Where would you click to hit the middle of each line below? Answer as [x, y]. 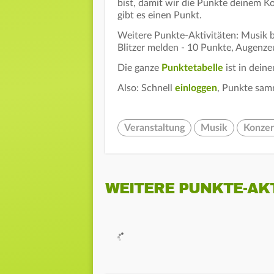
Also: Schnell [146, 88]
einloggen [196, 88]
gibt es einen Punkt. [160, 15]
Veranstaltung [154, 128]
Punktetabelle [192, 68]
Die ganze [139, 68]
